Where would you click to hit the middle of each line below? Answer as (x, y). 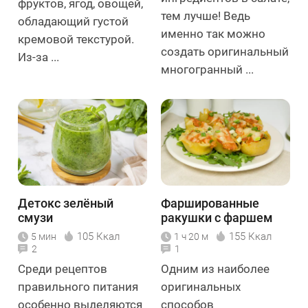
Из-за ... (38, 57)
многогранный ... (207, 70)
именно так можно (213, 34)
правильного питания (78, 286)
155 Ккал (250, 236)
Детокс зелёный (66, 203)
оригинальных (201, 286)
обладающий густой (73, 22)
